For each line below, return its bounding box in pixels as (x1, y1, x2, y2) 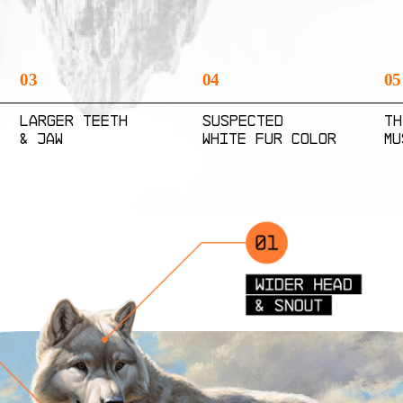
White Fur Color (201, 130, 336, 148)
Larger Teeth (20, 112, 129, 130)
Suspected (201, 112, 283, 130)
